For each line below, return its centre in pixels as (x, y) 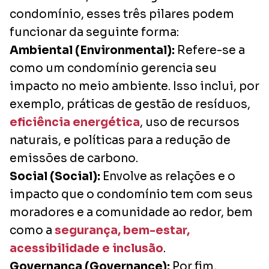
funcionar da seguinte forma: (94, 32)
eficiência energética (75, 122)
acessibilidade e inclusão (86, 248)
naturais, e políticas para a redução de (120, 140)
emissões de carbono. (74, 158)
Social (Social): (55, 176)
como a (32, 230)
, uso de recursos (190, 122)
